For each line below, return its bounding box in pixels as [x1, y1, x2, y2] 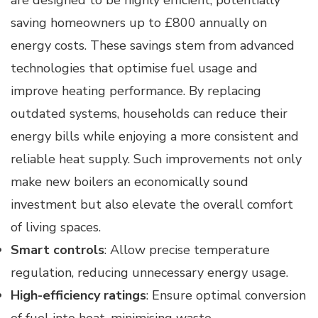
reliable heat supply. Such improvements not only [11, 150, 302, 168]
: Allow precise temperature [104, 241, 270, 258]
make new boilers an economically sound [11, 172, 248, 190]
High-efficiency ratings [11, 286, 146, 304]
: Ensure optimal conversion [146, 286, 306, 304]
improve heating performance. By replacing [11, 82, 261, 99]
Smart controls [11, 241, 104, 258]
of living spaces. [11, 218, 101, 236]
